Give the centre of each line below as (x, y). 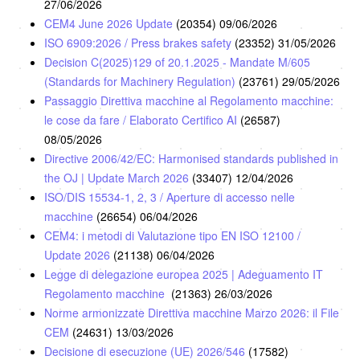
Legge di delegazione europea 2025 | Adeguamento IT (184, 274)
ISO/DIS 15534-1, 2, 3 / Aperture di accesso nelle (170, 196)
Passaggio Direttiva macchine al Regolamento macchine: (189, 100)
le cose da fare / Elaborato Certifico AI (142, 119)
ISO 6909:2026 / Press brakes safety (139, 42)
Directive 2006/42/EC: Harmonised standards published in (191, 158)
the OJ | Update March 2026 (118, 177)
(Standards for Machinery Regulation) (141, 81)
